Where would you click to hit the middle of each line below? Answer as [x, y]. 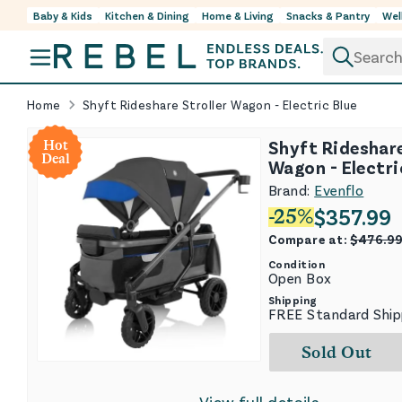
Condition [297, 264]
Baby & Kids [63, 15]
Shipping [293, 300]
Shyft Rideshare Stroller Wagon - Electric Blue [220, 105]
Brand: [292, 190]
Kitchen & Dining [147, 15]
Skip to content [85, 26]
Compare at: [310, 240]
